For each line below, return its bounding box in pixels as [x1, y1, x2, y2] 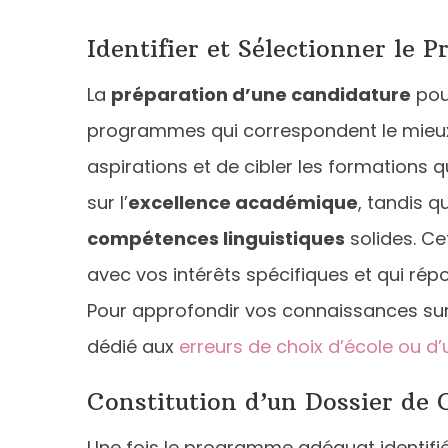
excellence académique [128, 189, 358, 215]
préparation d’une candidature [111, 81, 411, 107]
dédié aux [87, 333, 179, 359]
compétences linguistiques [87, 225, 345, 251]
